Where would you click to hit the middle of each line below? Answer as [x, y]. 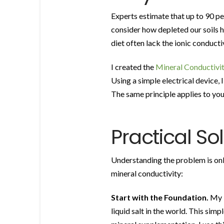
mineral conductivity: [147, 173]
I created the [133, 67]
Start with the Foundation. [160, 197]
